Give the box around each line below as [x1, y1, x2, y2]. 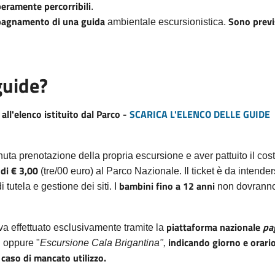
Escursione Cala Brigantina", [40, 238, 166, 249]
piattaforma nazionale [166, 220, 263, 235]
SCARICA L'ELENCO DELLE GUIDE [130, 107, 270, 122]
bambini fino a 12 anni [119, 179, 217, 194]
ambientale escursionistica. [105, 17, 228, 28]
